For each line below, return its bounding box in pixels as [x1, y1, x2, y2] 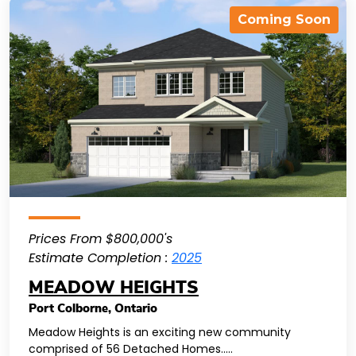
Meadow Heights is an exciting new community [29, 324, 291, 340]
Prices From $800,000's [29, 230, 172, 248]
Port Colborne [29, 303, 108, 315]
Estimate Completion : [29, 249, 172, 267]
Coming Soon [238, 12, 331, 27]
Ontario [114, 303, 157, 315]
